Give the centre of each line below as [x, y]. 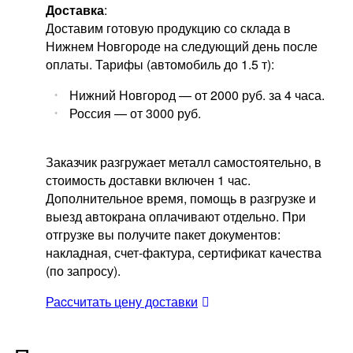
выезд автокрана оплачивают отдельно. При [176, 217]
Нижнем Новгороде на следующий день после [182, 46]
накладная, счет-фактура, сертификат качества [184, 253]
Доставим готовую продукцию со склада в [168, 28]
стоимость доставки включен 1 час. [148, 180]
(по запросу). [83, 271]
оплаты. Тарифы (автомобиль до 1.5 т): [160, 65]
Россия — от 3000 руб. [135, 113]
